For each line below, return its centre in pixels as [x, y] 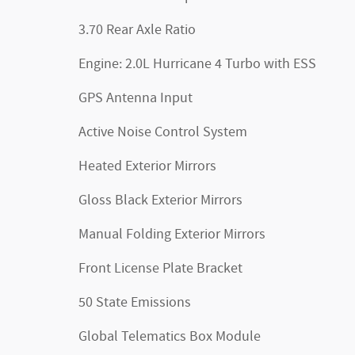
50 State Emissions [135, 302]
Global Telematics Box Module [170, 336]
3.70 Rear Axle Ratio [137, 30]
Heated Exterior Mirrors [147, 166]
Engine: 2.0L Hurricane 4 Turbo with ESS [197, 64]
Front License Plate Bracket [160, 268]
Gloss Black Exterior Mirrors [160, 200]
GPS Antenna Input [136, 98]
